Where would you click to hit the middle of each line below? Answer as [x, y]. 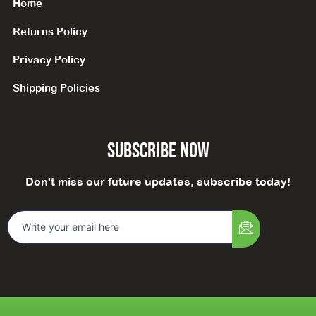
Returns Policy [50, 32]
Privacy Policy [49, 60]
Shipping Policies [56, 88]
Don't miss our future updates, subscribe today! [158, 182]
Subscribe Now [158, 151]
